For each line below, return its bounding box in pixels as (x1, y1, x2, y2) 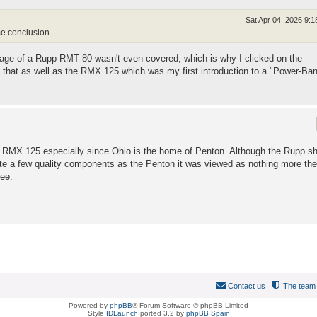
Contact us (227, 282, 265, 291)
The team (282, 282, 316, 291)
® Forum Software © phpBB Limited (132, 301, 248, 310)
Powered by (69, 301, 110, 310)
